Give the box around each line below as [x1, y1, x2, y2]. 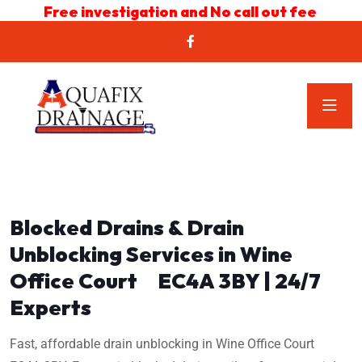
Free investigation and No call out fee [43, 2, 319, 21]
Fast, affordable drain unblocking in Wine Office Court [10, 335, 327, 351]
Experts [10, 293, 91, 321]
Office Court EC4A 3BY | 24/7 [10, 267, 321, 294]
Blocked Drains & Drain [10, 213, 244, 241]
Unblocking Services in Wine [10, 240, 293, 267]
